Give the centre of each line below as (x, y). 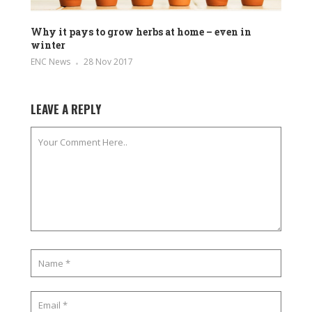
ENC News (50, 61)
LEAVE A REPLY (66, 109)
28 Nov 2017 (108, 61)
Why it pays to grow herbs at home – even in (141, 31)
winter (48, 45)
